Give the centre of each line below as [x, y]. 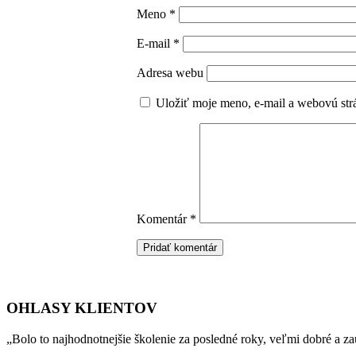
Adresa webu [170, 73]
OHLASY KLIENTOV [82, 308]
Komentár [163, 219]
